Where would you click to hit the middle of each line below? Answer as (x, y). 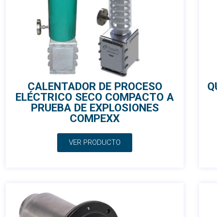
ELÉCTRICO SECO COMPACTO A (95, 97)
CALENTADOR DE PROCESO (95, 86)
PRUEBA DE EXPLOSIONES (95, 108)
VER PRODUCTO (95, 143)
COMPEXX (95, 118)
